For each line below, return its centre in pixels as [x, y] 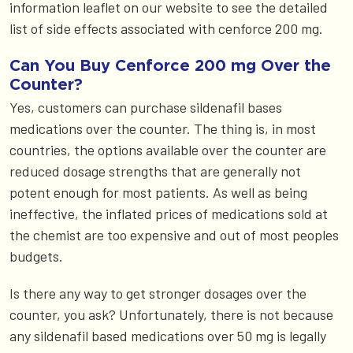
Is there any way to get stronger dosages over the [158, 293]
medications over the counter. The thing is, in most [163, 128]
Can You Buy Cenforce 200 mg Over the [170, 64]
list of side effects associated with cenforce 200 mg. [166, 28]
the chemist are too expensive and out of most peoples [174, 234]
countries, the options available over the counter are [168, 149]
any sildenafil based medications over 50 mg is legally [168, 335]
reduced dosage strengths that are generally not [155, 171]
